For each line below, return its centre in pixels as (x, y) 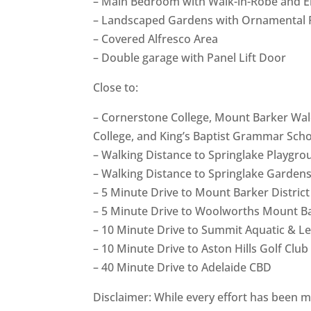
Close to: (116, 87)
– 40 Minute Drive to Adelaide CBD (183, 267)
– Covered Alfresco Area (156, 39)
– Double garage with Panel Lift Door (190, 58)
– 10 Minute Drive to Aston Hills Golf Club (201, 249)
